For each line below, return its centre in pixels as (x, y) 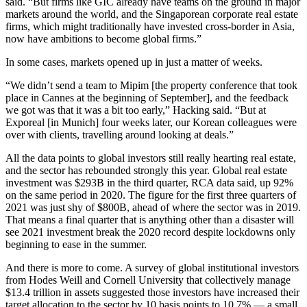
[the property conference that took (223, 85)
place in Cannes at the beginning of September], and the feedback (147, 97)
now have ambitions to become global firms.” (103, 38)
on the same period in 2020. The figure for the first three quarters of (151, 195)
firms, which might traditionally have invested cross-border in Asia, (150, 26)
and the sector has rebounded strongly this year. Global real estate (146, 170)
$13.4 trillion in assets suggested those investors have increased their (152, 292)
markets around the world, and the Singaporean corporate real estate (152, 14)
